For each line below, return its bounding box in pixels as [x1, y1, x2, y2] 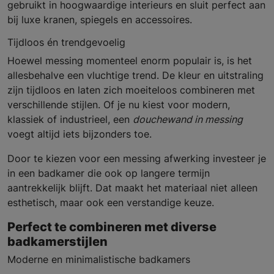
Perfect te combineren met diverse [7, 220, 217, 235]
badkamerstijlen [7, 234, 108, 250]
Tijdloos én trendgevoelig [7, 36, 125, 49]
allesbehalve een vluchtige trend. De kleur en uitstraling [7, 69, 264, 82]
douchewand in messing [133, 113, 243, 126]
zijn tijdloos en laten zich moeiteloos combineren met [7, 84, 255, 97]
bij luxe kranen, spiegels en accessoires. [7, 13, 192, 26]
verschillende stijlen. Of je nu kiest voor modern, [7, 98, 230, 111]
